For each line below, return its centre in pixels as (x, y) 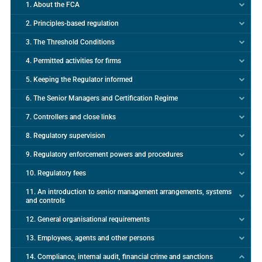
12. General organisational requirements (87, 220)
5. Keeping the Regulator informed (79, 80)
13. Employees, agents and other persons (90, 238)
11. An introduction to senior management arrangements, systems (128, 192)
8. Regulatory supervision (65, 136)
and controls (45, 201)
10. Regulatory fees (56, 173)
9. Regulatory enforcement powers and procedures (104, 155)
